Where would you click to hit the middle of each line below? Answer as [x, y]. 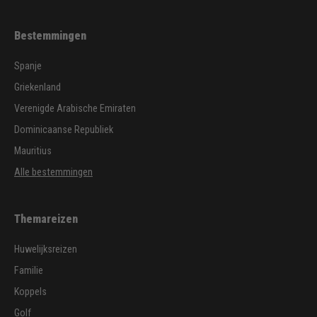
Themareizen [46, 219]
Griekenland [38, 87]
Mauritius [33, 151]
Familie [29, 270]
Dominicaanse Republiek [64, 129]
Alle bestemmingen [53, 172]
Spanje [28, 66]
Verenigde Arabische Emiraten [75, 108]
